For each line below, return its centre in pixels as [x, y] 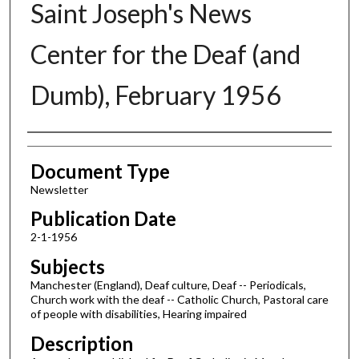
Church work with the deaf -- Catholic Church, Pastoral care [179, 300]
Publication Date [103, 219]
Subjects [67, 267]
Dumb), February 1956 [155, 95]
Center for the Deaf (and [165, 54]
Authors [61, 147]
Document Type [100, 171]
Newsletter [59, 189]
